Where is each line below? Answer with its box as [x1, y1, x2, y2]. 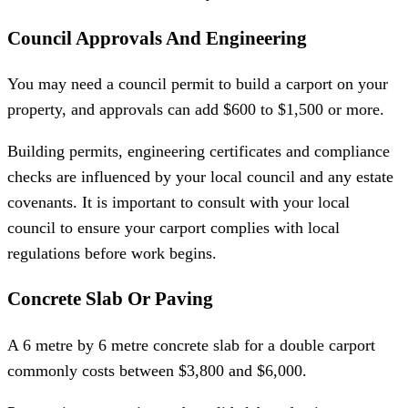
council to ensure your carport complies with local [7, 218, 340, 237]
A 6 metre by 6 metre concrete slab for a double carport [7, 335, 375, 354]
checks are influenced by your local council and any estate [7, 167, 393, 186]
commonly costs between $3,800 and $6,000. [7, 361, 307, 380]
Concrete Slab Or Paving [7, 289, 213, 310]
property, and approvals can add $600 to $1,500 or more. [7, 100, 384, 119]
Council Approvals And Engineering [7, 27, 307, 48]
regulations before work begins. [7, 243, 217, 262]
